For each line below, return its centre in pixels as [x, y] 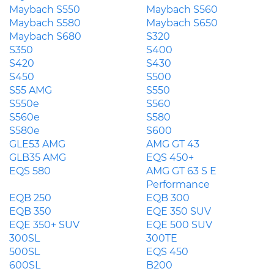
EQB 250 [30, 198]
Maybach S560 [182, 9]
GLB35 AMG [38, 157]
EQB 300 [168, 198]
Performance [178, 184]
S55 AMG [31, 90]
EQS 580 [30, 171]
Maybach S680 [45, 36]
